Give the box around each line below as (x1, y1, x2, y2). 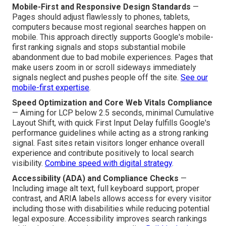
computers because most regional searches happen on (12, 22, 206, 32)
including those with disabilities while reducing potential (12, 203, 209, 213)
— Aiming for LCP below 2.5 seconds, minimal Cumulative (12, 107, 214, 118)
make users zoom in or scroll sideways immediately (12, 62, 196, 72)
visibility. (12, 158, 45, 168)
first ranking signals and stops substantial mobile (12, 42, 186, 52)
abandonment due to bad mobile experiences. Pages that (12, 52, 213, 62)
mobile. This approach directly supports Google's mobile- (12, 32, 213, 42)
